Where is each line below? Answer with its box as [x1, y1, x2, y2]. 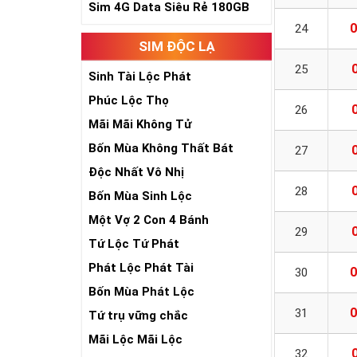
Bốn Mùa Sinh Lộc [88, 189, 192, 203]
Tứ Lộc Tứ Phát [88, 237, 179, 251]
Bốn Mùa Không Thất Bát [88, 141, 233, 155]
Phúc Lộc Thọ [88, 93, 169, 108]
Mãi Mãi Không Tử [88, 117, 191, 131]
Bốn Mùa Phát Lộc [88, 284, 194, 299]
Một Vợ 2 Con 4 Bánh [88, 213, 209, 227]
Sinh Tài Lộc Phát [88, 69, 191, 84]
